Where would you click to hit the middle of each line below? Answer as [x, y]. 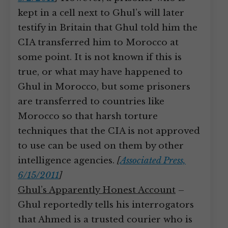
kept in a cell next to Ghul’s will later [101, 13]
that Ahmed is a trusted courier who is [105, 220]
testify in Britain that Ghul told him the [108, 28]
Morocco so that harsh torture [88, 116]
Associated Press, [153, 161]
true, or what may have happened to [100, 72]
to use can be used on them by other [101, 146]
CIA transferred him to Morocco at [98, 42]
